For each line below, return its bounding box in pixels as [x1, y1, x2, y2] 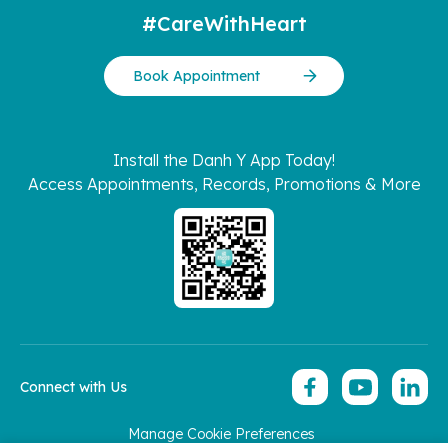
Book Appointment [133, 67, 260, 86]
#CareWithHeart [141, 11, 307, 37]
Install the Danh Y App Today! [113, 150, 335, 171]
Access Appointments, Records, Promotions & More [27, 174, 421, 195]
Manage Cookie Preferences [128, 425, 315, 444]
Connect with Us [20, 377, 127, 396]
